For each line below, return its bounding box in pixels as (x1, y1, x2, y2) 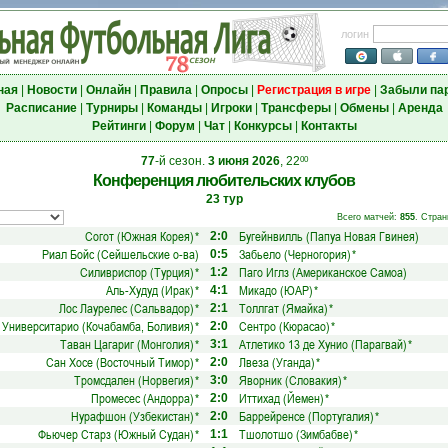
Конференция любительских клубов (93, 172, 355, 189)
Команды (146, 101, 202, 115)
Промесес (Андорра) (91, 389, 194, 407)
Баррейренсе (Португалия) (239, 407, 374, 425)
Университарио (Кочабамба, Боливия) (2, 317, 194, 335)
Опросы (200, 83, 248, 97)
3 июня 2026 (207, 154, 280, 168)
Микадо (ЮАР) (239, 281, 313, 299)
